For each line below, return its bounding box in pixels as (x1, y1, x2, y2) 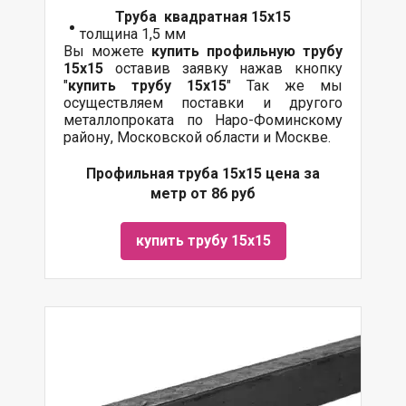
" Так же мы (227, 77, 343, 94)
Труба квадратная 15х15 (115, 8, 291, 25)
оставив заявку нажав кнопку (103, 60, 343, 77)
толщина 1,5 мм (80, 25, 186, 43)
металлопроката (63, 111, 174, 129)
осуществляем (63, 94, 182, 111)
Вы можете (63, 43, 151, 60)
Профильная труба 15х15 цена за (86, 165, 320, 182)
